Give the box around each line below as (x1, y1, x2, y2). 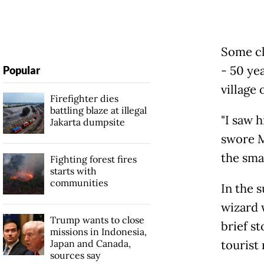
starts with (49, 165, 97, 177)
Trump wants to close (49, 214, 144, 226)
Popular (2, 64, 40, 77)
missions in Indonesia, (49, 226, 147, 238)
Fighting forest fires (49, 153, 137, 166)
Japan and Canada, (49, 237, 131, 250)
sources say (49, 249, 100, 262)
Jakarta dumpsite (49, 116, 125, 128)
